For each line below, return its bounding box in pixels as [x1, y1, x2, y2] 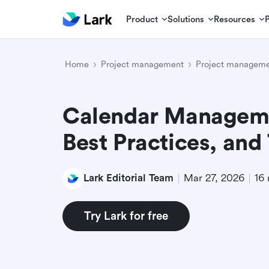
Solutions [168, 14, 205, 25]
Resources [214, 14, 256, 25]
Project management [101, 59, 184, 70]
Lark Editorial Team [83, 172, 174, 184]
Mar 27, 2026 [184, 172, 244, 184]
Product [126, 14, 159, 25]
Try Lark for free [84, 209, 168, 223]
